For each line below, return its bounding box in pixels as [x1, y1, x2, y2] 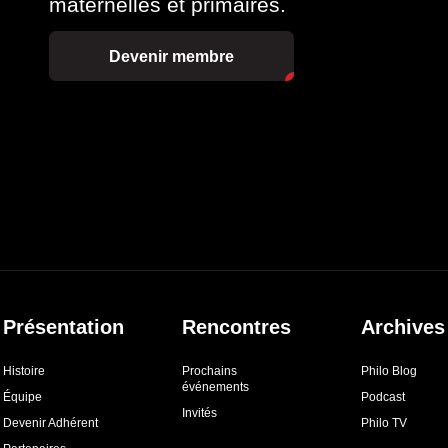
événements [182, 380, 249, 395]
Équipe [2, 390, 42, 405]
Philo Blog [361, 364, 418, 379]
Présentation [2, 316, 124, 339]
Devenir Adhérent [2, 416, 98, 431]
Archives [361, 316, 446, 339]
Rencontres [182, 316, 291, 339]
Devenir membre [109, 47, 235, 65]
